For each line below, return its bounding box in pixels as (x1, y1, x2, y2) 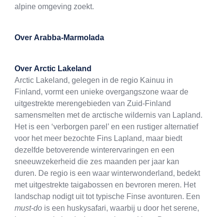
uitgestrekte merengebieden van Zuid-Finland (15, 99, 171, 108)
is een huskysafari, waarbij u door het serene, (42, 204, 199, 213)
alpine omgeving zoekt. (15, 2, 94, 11)
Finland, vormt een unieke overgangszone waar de (15, 88, 188, 96)
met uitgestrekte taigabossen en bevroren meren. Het (15, 181, 196, 189)
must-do (15, 204, 42, 213)
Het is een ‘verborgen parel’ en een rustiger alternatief (15, 123, 198, 131)
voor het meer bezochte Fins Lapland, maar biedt (15, 134, 182, 143)
